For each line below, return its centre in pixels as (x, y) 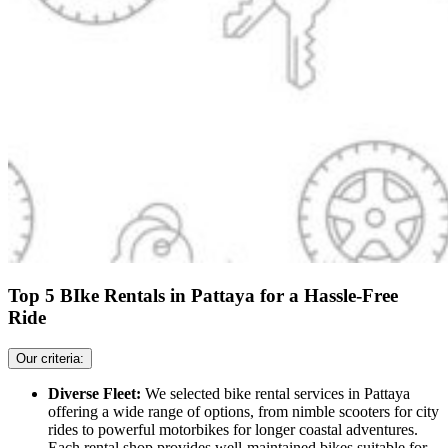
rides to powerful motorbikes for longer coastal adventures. (233, 430)
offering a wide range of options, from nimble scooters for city (243, 412)
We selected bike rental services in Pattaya (277, 394)
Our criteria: (50, 359)
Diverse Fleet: (96, 394)
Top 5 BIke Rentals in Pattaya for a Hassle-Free (203, 296)
